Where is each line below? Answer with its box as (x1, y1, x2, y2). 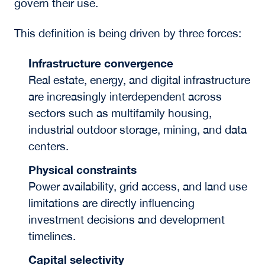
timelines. (28, 229, 76, 243)
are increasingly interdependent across (28, 89, 222, 103)
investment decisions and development (28, 212, 225, 226)
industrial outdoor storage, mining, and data (28, 122, 247, 136)
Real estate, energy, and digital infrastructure (28, 73, 250, 86)
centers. (28, 139, 69, 153)
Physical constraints (28, 162, 137, 176)
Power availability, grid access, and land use (28, 179, 247, 193)
